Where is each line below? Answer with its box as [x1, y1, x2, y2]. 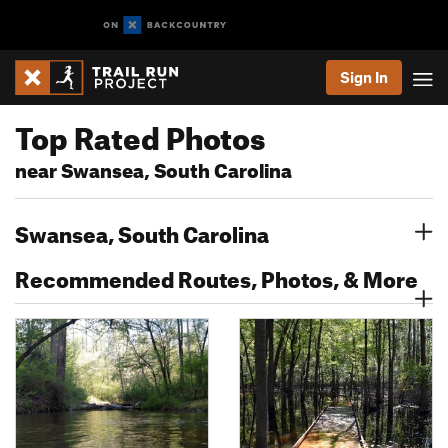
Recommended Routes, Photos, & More [15, 258, 418, 293]
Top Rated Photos [15, 109, 265, 157]
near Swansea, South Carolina [15, 152, 292, 183]
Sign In [340, 68, 388, 86]
